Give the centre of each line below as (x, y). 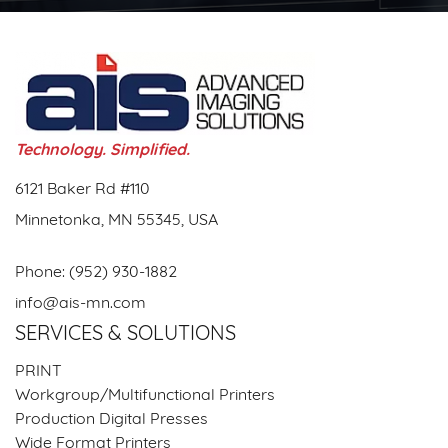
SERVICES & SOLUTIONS (125, 334)
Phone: (42, 272)
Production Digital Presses (111, 419)
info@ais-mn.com (80, 303)
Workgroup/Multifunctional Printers (145, 395)
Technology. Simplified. (102, 150)
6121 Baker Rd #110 (82, 189)
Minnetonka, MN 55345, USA (116, 220)
